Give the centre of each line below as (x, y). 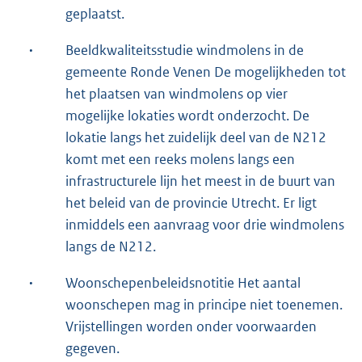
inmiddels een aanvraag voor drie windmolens (205, 224)
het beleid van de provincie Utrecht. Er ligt (191, 202)
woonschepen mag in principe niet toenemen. (204, 304)
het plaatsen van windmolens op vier (177, 93)
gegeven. (93, 348)
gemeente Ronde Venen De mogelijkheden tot (206, 72)
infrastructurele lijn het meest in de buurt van (200, 181)
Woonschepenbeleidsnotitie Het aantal (183, 282)
